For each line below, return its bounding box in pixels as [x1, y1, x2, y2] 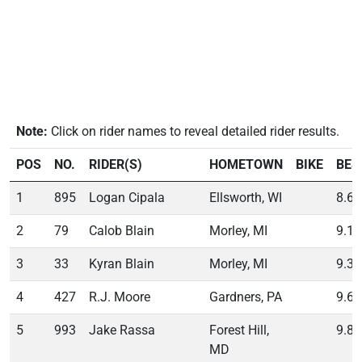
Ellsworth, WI [209, 189, 282, 205]
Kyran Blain [89, 255, 154, 271]
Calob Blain [89, 222, 154, 238]
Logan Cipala [89, 189, 165, 205]
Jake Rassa [89, 322, 155, 338]
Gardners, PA [209, 288, 282, 305]
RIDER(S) [89, 156, 142, 172]
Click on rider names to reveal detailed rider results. [48, 123, 339, 139]
